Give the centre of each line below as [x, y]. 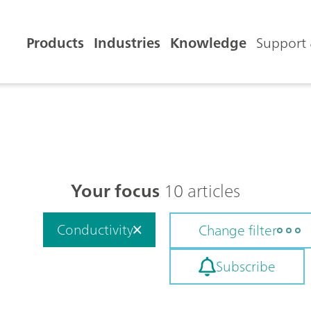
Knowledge [208, 43]
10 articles [200, 191]
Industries [127, 43]
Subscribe [245, 266]
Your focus [115, 191]
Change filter [238, 230]
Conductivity [95, 229]
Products [55, 43]
